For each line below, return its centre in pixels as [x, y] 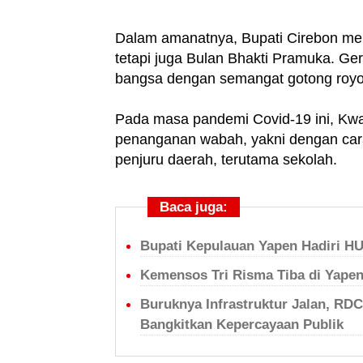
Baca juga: [194, 207]
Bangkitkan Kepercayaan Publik [242, 325]
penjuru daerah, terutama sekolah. [226, 160]
